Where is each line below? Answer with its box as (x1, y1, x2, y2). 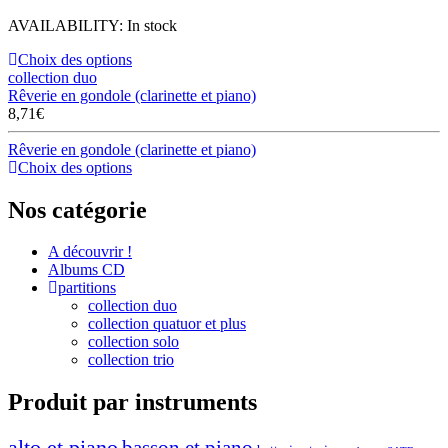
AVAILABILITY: (8, 16, 127, 34)
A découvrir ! (48, 243, 132, 261)
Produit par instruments (8, 389, 257, 416)
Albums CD (48, 261, 125, 279)
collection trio (88, 351, 174, 369)
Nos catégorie (8, 196, 147, 223)
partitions (58, 279, 116, 297)
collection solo (88, 333, 179, 351)
